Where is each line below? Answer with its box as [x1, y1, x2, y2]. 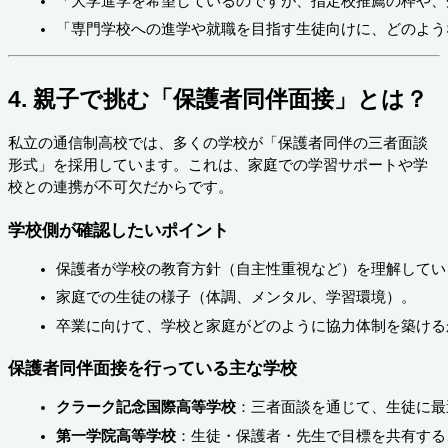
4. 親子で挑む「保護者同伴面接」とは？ [8, 86, 428, 113]
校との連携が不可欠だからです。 [8, 179, 233, 196]
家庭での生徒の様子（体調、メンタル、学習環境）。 [56, 289, 416, 306]
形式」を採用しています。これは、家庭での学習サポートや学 [8, 157, 428, 174]
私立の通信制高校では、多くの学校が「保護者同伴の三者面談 [8, 135, 428, 152]
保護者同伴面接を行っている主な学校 [8, 358, 297, 379]
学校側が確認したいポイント [8, 219, 229, 240]
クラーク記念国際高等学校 [56, 399, 236, 416]
